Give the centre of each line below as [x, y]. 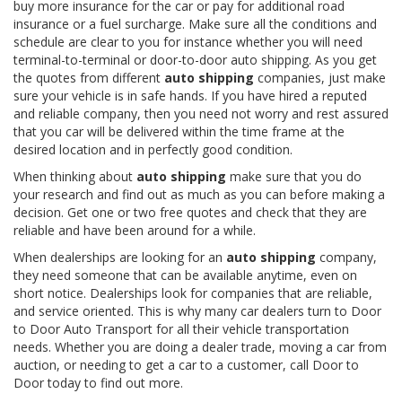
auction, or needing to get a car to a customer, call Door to [186, 365]
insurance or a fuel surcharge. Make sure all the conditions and [195, 24]
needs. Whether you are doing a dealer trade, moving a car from [200, 347]
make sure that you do [294, 177]
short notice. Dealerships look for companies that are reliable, [193, 293]
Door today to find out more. [98, 383]
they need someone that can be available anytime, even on [185, 275]
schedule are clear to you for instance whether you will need [188, 42]
